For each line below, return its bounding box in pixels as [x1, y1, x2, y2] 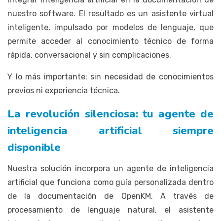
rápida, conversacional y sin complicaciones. [7, 50, 171, 60]
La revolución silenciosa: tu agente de [7, 106, 214, 121]
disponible [7, 140, 61, 155]
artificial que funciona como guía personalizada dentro [7, 177, 214, 187]
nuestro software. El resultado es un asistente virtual [7, 8, 214, 18]
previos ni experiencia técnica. [7, 85, 120, 95]
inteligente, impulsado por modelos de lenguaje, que [7, 22, 214, 32]
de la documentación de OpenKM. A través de [7, 191, 214, 201]
